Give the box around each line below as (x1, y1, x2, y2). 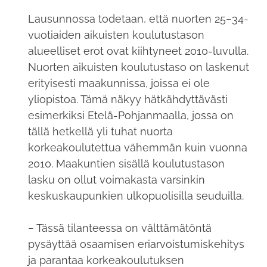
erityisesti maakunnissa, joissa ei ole (27, 77, 210, 90)
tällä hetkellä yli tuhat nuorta (27, 125, 173, 138)
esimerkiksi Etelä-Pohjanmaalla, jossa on (27, 109, 234, 122)
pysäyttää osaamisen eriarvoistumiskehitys (27, 238, 244, 251)
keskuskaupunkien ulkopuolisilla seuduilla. (27, 190, 244, 203)
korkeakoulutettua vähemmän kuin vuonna (27, 141, 247, 154)
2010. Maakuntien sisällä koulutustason (27, 157, 225, 170)
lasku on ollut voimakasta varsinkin (27, 173, 205, 187)
